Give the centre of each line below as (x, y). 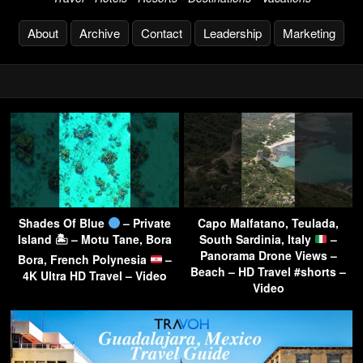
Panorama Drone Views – (268, 255)
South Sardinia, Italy (257, 239)
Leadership (233, 32)
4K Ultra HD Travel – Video (95, 275)
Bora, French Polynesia (83, 259)
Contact (162, 32)
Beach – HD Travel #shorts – (268, 271)
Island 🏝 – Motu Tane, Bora (95, 239)
